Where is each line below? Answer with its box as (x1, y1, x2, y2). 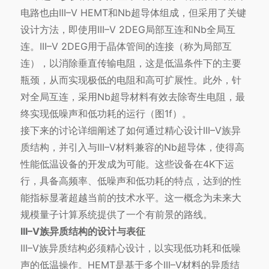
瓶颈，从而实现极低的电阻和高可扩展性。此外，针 (20, 74, 241, 86)
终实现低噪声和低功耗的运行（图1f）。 (20, 107, 192, 120)
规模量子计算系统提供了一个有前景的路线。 (20, 208, 213, 221)
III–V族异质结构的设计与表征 (20, 225, 145, 238)
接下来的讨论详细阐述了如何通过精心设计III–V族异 (20, 124, 241, 137)
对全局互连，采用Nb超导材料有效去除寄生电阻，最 (20, 91, 245, 103)
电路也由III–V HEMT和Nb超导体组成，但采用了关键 (20, 7, 246, 19)
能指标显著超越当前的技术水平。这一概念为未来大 (20, 192, 241, 204)
